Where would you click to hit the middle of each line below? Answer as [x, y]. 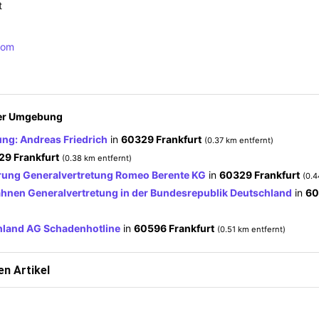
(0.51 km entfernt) [251, 229]
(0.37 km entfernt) [239, 140]
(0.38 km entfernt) [97, 158]
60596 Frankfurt [174, 228]
